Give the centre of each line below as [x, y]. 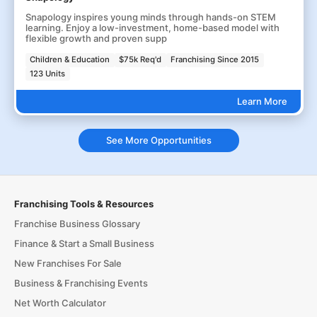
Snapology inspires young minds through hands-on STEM [150, 17]
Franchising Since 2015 [215, 60]
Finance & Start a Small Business [84, 243]
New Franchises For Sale [68, 263]
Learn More [262, 101]
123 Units [48, 73]
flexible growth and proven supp [96, 38]
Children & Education [70, 60]
